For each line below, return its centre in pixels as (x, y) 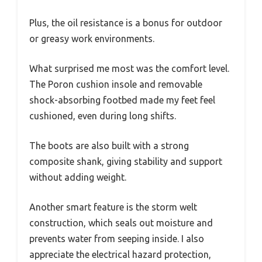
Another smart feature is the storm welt (113, 207)
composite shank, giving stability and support (126, 161)
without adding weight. (78, 177)
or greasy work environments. (92, 38)
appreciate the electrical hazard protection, (120, 254)
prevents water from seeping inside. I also (117, 238)
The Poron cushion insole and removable (116, 84)
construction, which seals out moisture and (121, 223)
